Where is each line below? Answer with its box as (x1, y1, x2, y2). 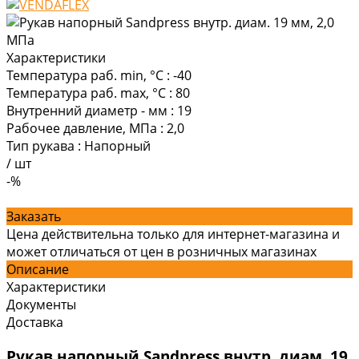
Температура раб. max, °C (6, 83, 166, 102)
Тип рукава (6, 136, 75, 155)
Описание (6, 260, 69, 278)
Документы (6, 295, 76, 313)
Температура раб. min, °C (6, 66, 163, 84)
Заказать (6, 207, 61, 225)
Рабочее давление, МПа (6, 119, 157, 137)
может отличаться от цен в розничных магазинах (6, 242, 317, 260)
